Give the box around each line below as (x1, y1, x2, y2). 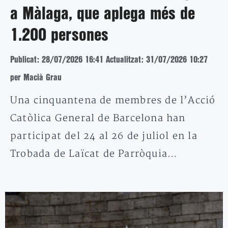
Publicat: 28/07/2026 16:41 (10, 56, 103, 64)
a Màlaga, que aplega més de (10, 7, 195, 22)
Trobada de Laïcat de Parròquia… (10, 148, 178, 160)
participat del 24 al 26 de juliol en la (10, 130, 197, 142)
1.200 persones (10, 28, 108, 44)
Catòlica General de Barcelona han (10, 112, 186, 125)
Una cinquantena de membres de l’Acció (10, 95, 216, 107)
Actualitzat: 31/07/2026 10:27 (106, 56, 208, 64)
